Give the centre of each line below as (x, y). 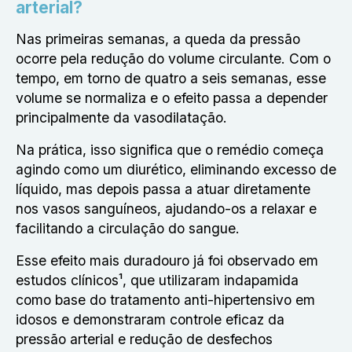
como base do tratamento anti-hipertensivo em (165, 300)
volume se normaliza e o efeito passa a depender (172, 98)
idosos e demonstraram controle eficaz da (150, 319)
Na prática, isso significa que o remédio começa (170, 150)
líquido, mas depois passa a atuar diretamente (163, 189)
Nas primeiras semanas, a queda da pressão (158, 39)
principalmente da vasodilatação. (121, 117)
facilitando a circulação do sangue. (128, 228)
